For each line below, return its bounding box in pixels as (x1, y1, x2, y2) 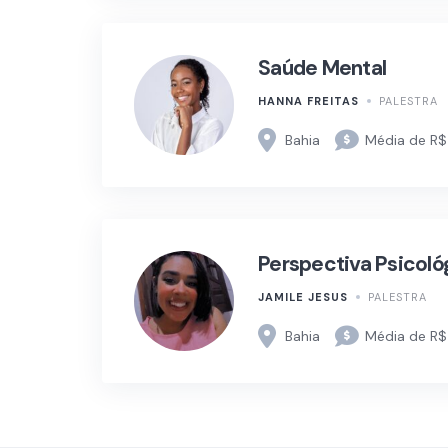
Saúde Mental (258, 54, 386, 83)
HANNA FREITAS (258, 94, 359, 109)
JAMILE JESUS (258, 290, 348, 305)
